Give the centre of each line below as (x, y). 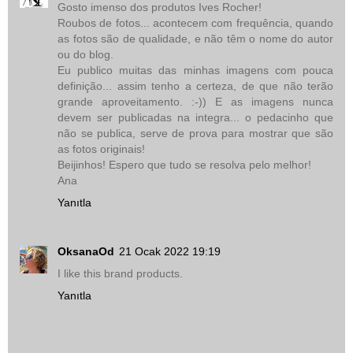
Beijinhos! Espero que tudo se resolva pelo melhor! (184, 164)
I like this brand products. (120, 273)
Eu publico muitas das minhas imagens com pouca (195, 70)
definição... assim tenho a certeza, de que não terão (195, 85)
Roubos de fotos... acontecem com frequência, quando (195, 22)
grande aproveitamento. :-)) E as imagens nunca (195, 101)
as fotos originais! (101, 149)
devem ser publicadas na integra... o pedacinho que (195, 117)
